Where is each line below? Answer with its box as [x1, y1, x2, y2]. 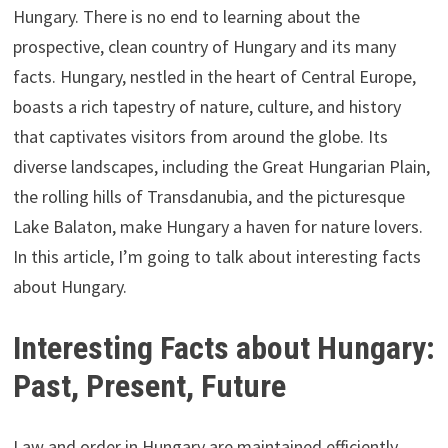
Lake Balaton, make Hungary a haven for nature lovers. [12, 215, 427, 239]
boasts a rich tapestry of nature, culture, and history [12, 95, 401, 119]
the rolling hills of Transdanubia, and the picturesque [12, 185, 405, 209]
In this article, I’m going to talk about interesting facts [12, 245, 421, 269]
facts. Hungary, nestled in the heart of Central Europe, [12, 65, 416, 89]
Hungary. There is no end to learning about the [12, 5, 360, 29]
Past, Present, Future [12, 367, 286, 406]
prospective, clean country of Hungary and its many [12, 35, 396, 59]
